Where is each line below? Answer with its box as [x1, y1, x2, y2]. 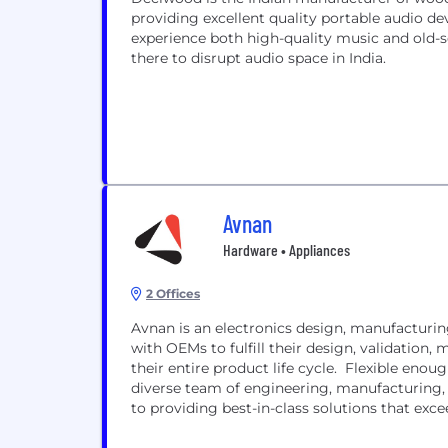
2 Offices [146, 286, 200, 301]
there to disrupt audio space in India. [131, 49, 386, 67]
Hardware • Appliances [223, 240, 350, 259]
